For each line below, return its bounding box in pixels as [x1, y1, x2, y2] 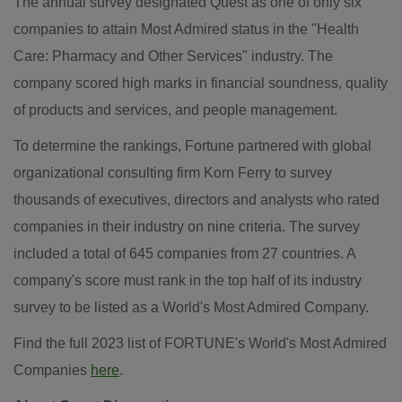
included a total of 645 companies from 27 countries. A [13, 246, 355, 261]
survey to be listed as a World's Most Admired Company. [13, 300, 369, 315]
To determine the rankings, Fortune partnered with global [13, 138, 371, 153]
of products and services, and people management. [13, 102, 341, 118]
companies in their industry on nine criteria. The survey [13, 219, 360, 234]
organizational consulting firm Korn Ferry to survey [13, 165, 332, 180]
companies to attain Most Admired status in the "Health [13, 22, 359, 37]
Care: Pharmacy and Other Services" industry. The [13, 48, 333, 64]
